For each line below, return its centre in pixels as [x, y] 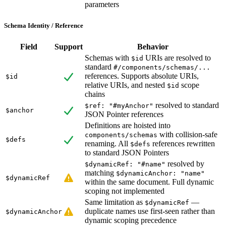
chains [95, 94]
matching [100, 173]
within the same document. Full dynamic [149, 182]
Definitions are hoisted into [128, 126]
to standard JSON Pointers [127, 153]
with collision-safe [187, 135]
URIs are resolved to [177, 58]
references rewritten [183, 144]
